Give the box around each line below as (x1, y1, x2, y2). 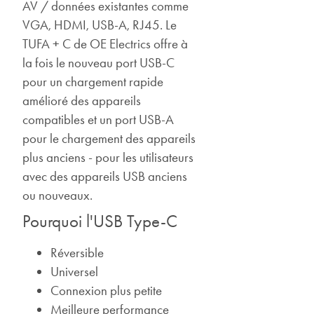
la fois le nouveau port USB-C (22, 54, 175, 71)
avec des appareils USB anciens (22, 168, 188, 184)
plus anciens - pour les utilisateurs (22, 149, 194, 165)
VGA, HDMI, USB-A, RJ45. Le (22, 16, 177, 33)
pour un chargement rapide (22, 73, 164, 90)
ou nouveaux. (22, 186, 93, 203)
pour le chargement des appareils (22, 130, 196, 146)
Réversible (50, 244, 104, 261)
